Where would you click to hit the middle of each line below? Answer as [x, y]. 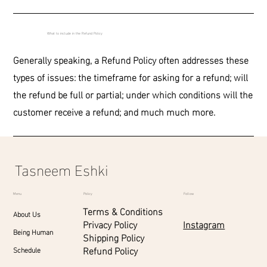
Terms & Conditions [122, 211]
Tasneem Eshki [61, 169]
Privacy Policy [110, 224]
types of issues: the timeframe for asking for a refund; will [131, 77]
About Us [27, 214]
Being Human [33, 232]
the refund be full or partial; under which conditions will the [133, 94]
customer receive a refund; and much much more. [114, 111]
